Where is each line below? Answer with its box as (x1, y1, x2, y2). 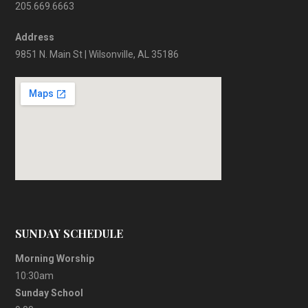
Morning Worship (15, 252, 95, 264)
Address (15, 31, 55, 43)
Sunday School (15, 287, 84, 298)
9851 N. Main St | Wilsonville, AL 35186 (15, 48, 179, 60)
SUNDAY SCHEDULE (15, 226, 124, 241)
